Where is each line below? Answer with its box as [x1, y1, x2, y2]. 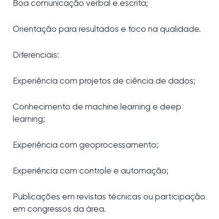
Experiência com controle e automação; [13, 167, 169, 175]
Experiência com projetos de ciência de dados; [13, 77, 196, 86]
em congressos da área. [13, 205, 106, 214]
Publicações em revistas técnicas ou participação [13, 193, 205, 201]
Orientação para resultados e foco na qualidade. [13, 25, 201, 34]
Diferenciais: [13, 51, 59, 60]
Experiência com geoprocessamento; [13, 141, 158, 150]
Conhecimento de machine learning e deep [13, 103, 181, 111]
